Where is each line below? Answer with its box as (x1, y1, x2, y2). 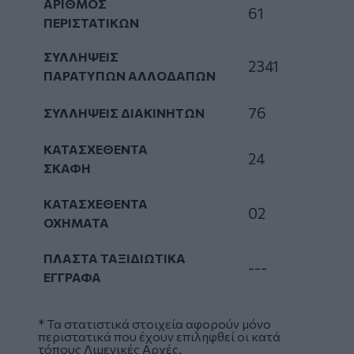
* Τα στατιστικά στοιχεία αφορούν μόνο (38, 316, 271, 332)
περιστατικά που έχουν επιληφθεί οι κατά (38, 329, 281, 345)
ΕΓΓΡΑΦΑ (43, 269, 102, 285)
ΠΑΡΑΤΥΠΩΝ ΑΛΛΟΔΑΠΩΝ (43, 68, 217, 84)
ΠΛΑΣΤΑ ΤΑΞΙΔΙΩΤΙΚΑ (43, 250, 186, 266)
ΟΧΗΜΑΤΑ (43, 215, 110, 231)
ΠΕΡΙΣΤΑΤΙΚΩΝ (43, 15, 140, 31)
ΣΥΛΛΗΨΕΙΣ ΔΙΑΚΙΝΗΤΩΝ (43, 105, 205, 121)
